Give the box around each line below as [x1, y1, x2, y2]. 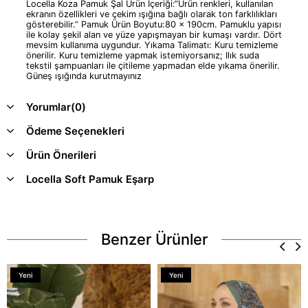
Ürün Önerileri [26, 148, 96, 162]
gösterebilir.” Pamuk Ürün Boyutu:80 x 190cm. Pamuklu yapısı [26, 19, 281, 30]
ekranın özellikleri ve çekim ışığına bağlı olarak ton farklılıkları [26, 8, 277, 19]
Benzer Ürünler [100, 230, 208, 248]
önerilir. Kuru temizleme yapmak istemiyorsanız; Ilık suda [26, 49, 259, 60]
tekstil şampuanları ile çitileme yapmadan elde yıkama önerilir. [26, 60, 280, 71]
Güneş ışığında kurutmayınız [26, 70, 142, 81]
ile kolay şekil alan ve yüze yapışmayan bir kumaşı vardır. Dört [26, 29, 282, 40]
